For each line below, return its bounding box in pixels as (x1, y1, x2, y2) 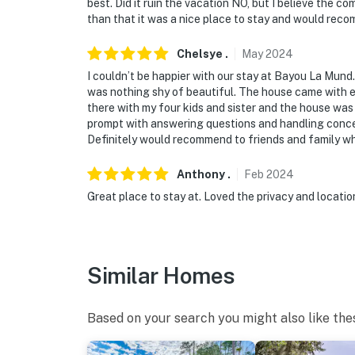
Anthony (177, 168, 225, 181)
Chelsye (177, 48, 223, 61)
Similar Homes (87, 262, 235, 289)
